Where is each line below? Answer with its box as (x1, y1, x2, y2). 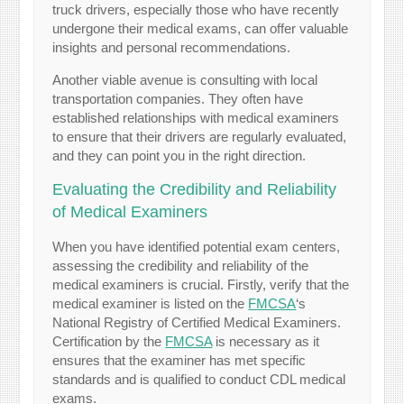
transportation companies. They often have (52, 90, 304, 106)
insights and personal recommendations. (52, 39, 291, 55)
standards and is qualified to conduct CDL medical (52, 371, 346, 387)
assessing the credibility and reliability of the (52, 257, 309, 273)
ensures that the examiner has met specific (52, 352, 307, 368)
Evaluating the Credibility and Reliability (52, 179, 337, 198)
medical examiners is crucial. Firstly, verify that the (52, 276, 350, 292)
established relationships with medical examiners (52, 109, 340, 125)
